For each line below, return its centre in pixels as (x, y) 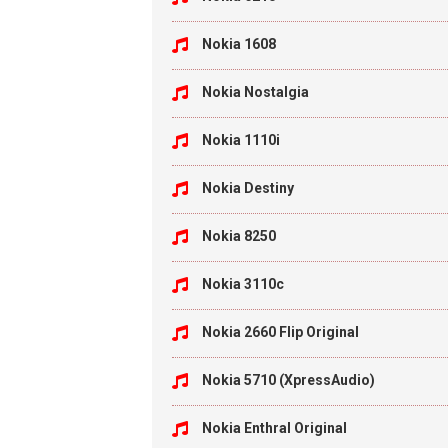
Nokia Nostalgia (255, 92)
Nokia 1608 (239, 44)
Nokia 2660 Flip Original (280, 332)
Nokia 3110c (243, 284)
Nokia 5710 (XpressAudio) (288, 380)
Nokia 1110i (241, 140)
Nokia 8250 (239, 236)
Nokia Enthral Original (274, 428)
